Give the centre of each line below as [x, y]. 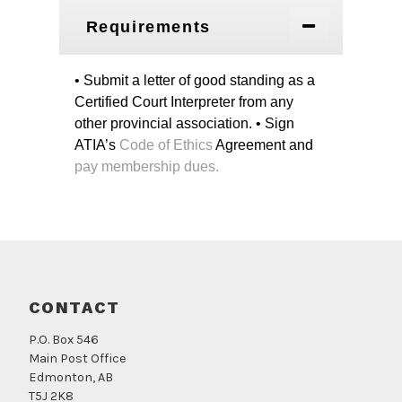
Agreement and [262, 145]
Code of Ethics [166, 145]
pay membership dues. [146, 167]
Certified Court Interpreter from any [184, 102]
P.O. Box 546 [64, 339]
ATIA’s [96, 145]
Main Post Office [78, 358]
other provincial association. [163, 124]
